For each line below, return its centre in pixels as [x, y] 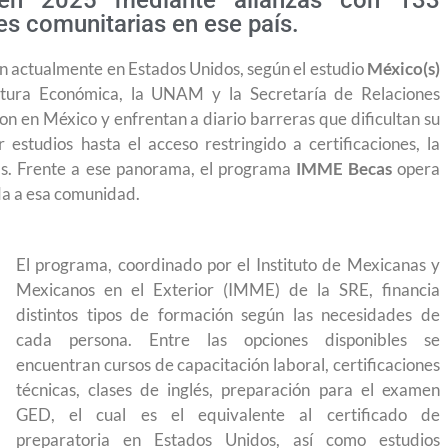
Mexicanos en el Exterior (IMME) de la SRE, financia [227, 289]
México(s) [403, 68]
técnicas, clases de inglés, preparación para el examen [227, 389]
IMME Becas [343, 168]
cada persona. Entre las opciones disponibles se [227, 339]
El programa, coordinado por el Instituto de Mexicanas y [227, 264]
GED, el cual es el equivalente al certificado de [227, 414]
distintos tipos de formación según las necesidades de [227, 314]
